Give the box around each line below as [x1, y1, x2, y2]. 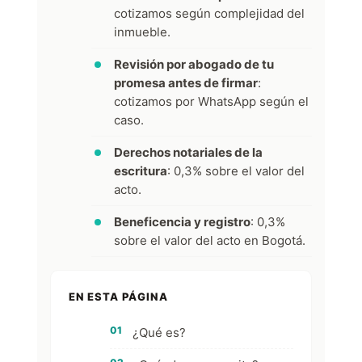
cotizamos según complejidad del [114, 5, 305, 21]
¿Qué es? [133, 324, 186, 340]
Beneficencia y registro [114, 213, 250, 229]
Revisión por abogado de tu [114, 56, 274, 72]
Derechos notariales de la [114, 144, 263, 160]
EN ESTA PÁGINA [69, 289, 168, 303]
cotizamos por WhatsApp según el [114, 93, 309, 109]
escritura [114, 162, 167, 179]
